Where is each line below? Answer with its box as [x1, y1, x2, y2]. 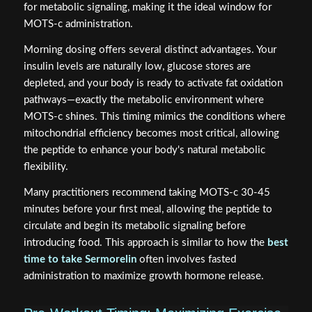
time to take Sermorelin [23, 253, 136, 265]
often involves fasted [136, 253, 236, 265]
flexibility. [23, 161, 68, 172]
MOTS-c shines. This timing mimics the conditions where [23, 111, 286, 122]
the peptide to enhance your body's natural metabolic [23, 144, 265, 155]
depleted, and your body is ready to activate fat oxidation [23, 77, 283, 88]
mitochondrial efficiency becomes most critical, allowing [23, 127, 279, 139]
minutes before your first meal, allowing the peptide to [23, 203, 272, 214]
